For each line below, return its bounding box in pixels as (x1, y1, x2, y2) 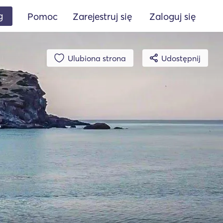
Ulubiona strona (68, 53, 126, 63)
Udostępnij (161, 53, 201, 63)
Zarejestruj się (73, 10, 132, 22)
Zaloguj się (149, 10, 196, 22)
